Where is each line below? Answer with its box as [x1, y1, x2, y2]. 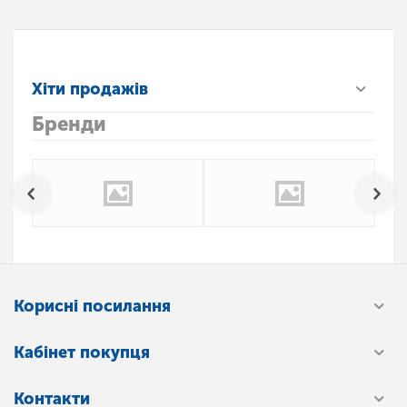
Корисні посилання [14, 296, 171, 317]
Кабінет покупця [14, 342, 150, 363]
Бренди [32, 112, 106, 137]
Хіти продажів [32, 79, 148, 100]
